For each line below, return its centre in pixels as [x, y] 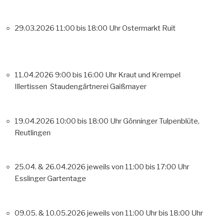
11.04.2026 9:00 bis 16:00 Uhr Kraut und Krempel [98, 75]
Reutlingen [33, 133]
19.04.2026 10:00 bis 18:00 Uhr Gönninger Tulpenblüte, [107, 121]
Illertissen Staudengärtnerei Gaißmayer [81, 87]
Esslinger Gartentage [50, 179]
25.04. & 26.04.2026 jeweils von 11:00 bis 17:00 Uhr [102, 167]
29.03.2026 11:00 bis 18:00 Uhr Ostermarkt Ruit [109, 28]
